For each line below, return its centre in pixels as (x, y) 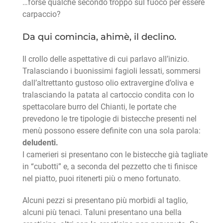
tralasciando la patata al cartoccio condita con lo (108, 95)
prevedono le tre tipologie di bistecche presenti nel (109, 119)
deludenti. (40, 143)
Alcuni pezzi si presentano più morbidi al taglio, (105, 201)
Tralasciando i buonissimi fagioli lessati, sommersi (111, 71)
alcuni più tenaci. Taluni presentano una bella (102, 213)
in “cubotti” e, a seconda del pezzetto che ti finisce (110, 167)
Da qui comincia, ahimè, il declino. (99, 37)
